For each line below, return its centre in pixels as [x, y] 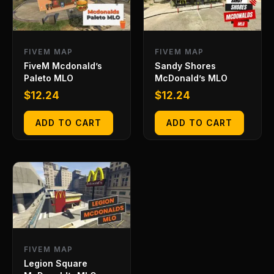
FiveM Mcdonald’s [63, 66]
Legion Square [56, 263]
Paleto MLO [49, 78]
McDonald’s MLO [191, 78]
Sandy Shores [185, 66]
